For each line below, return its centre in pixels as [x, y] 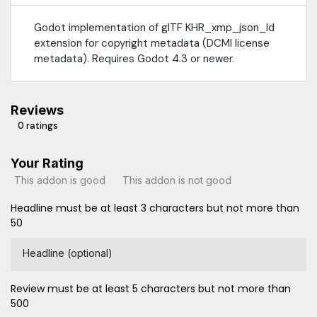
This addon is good [60, 180]
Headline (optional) [68, 253]
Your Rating [47, 163]
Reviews [37, 110]
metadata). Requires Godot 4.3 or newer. [134, 59]
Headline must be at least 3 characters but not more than [155, 208]
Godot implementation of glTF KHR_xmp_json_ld [154, 28]
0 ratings [38, 126]
